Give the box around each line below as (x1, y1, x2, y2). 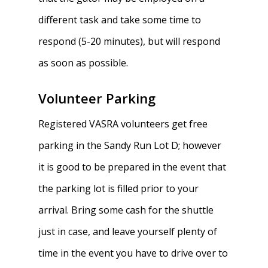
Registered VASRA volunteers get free (38, 117, 208, 130)
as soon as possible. (38, 56, 129, 69)
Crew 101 (166, 126, 208, 140)
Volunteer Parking (38, 89, 156, 107)
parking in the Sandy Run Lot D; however (38, 139, 222, 152)
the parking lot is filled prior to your (38, 182, 199, 195)
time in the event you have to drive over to (38, 246, 229, 260)
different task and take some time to (38, 13, 202, 26)
